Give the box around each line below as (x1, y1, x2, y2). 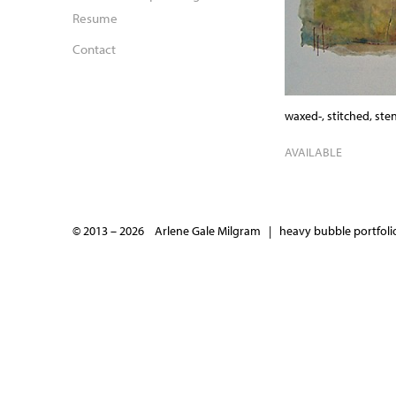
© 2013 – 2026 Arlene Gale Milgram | (72, 223, 279, 240)
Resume (72, 8, 118, 27)
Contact (72, 40, 116, 58)
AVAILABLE (285, 144, 342, 161)
